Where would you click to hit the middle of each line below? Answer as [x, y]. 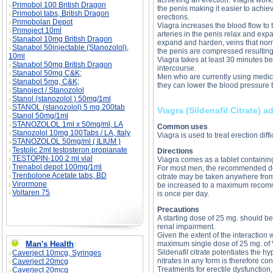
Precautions [178, 210]
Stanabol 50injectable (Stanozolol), [70, 48]
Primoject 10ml [37, 30]
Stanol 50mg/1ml [40, 116]
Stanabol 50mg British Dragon [62, 65]
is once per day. [183, 194]
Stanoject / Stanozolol [48, 90]
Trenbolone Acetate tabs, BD [59, 175]
